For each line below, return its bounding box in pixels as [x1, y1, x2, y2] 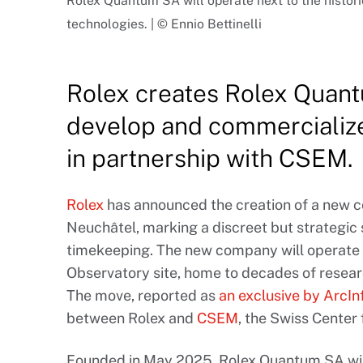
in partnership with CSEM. [66, 143, 352, 173]
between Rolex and [66, 310, 197, 327]
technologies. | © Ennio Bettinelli [66, 16, 262, 32]
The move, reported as [66, 287, 219, 305]
